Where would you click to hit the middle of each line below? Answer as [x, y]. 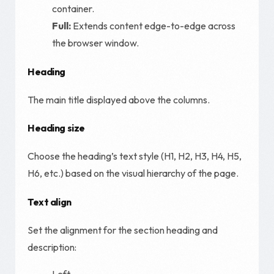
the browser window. [95, 43]
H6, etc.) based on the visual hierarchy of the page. [133, 173]
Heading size [56, 128]
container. [73, 9]
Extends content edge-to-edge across [153, 26]
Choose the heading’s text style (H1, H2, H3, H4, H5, [135, 156]
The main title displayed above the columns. [119, 99]
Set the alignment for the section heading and [123, 230]
